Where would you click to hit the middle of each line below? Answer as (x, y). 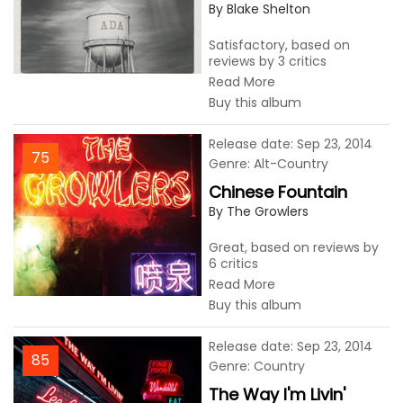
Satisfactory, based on (279, 45)
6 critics (233, 264)
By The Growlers (259, 211)
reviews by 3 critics (268, 61)
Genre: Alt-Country (269, 164)
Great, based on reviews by (294, 247)
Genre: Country (257, 366)
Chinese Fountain (278, 192)
